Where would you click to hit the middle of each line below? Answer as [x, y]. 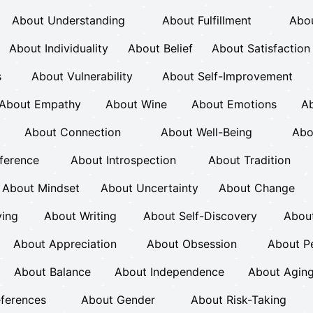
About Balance [52, 272]
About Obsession [192, 244]
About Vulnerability [82, 76]
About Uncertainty [149, 188]
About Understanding [68, 20]
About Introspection [124, 160]
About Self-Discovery [200, 216]
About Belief [160, 48]
